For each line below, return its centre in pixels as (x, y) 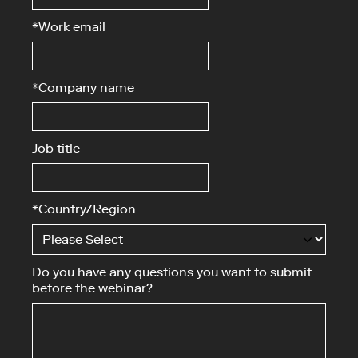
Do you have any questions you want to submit (172, 272)
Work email (72, 27)
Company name (86, 88)
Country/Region (87, 209)
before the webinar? (92, 288)
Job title (56, 148)
